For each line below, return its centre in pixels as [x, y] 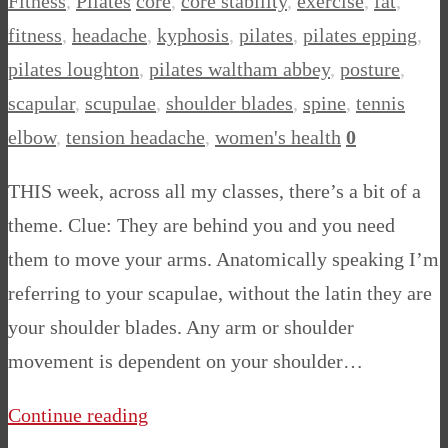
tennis [380, 103]
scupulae [120, 103]
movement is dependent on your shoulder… [185, 361]
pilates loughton [73, 69]
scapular [41, 103]
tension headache [135, 137]
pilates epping [360, 35]
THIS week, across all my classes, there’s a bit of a [214, 191]
